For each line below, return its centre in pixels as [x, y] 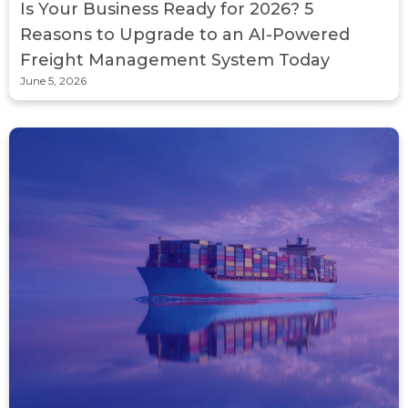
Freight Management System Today [175, 60]
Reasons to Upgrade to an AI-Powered [185, 34]
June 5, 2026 [53, 80]
